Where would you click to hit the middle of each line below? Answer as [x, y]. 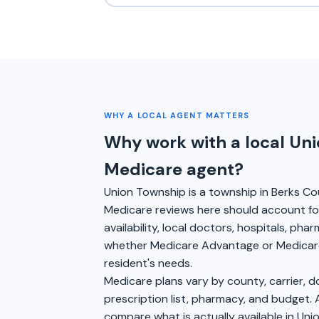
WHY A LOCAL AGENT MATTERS [177, 115]
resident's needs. [148, 263]
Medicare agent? [174, 169]
